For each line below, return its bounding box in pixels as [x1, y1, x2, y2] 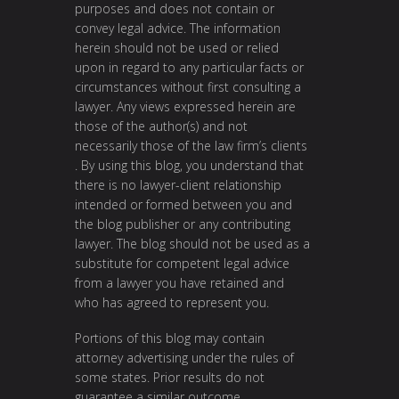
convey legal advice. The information [75, 20, 281, 37]
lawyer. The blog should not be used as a [75, 235, 310, 253]
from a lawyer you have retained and [75, 274, 284, 292]
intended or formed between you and [75, 196, 292, 214]
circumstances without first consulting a [75, 78, 301, 96]
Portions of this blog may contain [75, 329, 265, 346]
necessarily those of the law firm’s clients [75, 137, 307, 155]
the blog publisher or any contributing [75, 216, 290, 233]
